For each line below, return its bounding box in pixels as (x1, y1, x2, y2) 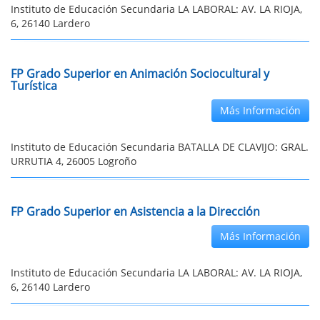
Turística (11, 78, 57, 94)
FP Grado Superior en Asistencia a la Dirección (11, 204, 260, 219)
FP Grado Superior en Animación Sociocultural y (11, 66, 269, 81)
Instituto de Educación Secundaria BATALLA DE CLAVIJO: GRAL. (11, 140, 309, 154)
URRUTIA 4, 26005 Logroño (11, 154, 136, 168)
